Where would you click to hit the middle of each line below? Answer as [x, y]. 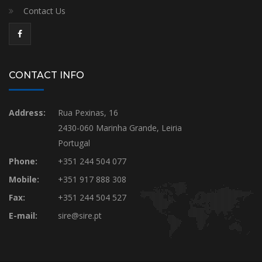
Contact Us [44, 11]
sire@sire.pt [80, 215]
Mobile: [24, 179]
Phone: [23, 161]
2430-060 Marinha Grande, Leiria [120, 127]
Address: [27, 112]
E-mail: [23, 215]
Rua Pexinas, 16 [88, 112]
